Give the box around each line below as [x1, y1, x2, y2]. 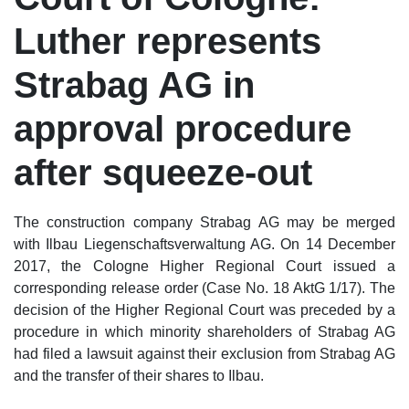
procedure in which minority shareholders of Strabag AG [14, 324, 395, 341]
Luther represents [14, 21, 321, 62]
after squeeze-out [14, 152, 312, 194]
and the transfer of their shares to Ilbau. [14, 368, 264, 384]
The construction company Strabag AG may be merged [14, 215, 395, 231]
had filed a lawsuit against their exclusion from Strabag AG [14, 346, 395, 362]
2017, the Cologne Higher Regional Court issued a [14, 258, 395, 275]
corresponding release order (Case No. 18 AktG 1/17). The [14, 280, 395, 297]
